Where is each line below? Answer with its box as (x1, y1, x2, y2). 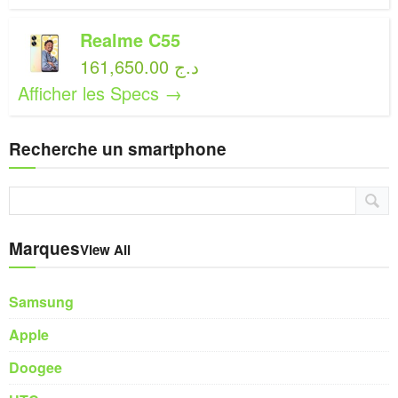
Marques (9, 236, 80, 260)
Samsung (9, 291, 74, 312)
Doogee (9, 357, 62, 378)
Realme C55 (80, 27, 180, 52)
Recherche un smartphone (9, 137, 227, 161)
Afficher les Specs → (18, 80, 182, 106)
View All (80, 240, 131, 259)
